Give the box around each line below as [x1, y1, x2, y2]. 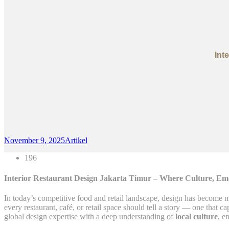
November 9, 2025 [4, 136, 65, 145]
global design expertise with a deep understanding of [4, 212, 175, 221]
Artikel [65, 136, 87, 145]
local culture [175, 212, 218, 221]
